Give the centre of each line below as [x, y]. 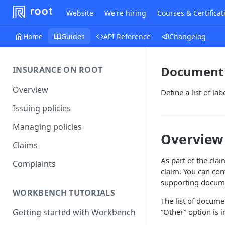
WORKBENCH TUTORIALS [64, 193]
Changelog [188, 36]
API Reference [127, 36]
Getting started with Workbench [74, 213]
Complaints [34, 163]
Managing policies [47, 127]
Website [80, 13]
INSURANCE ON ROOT [58, 70]
